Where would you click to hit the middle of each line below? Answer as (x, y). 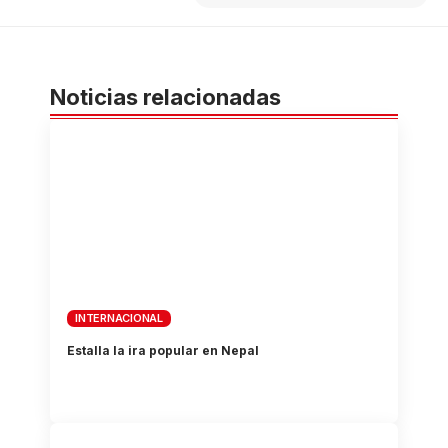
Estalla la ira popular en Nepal (163, 351)
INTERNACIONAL (119, 318)
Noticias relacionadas (165, 96)
